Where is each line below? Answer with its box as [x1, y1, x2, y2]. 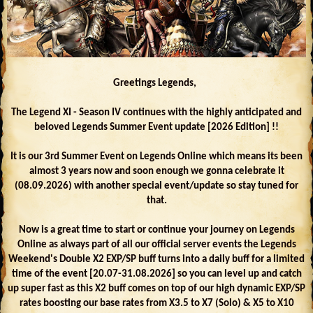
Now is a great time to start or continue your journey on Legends [18, 224, 295, 235]
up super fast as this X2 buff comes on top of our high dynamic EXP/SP [8, 283, 305, 294]
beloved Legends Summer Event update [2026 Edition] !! [34, 122, 279, 133]
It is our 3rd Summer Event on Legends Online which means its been [10, 151, 303, 162]
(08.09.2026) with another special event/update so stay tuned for [15, 180, 298, 191]
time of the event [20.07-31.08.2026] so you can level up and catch [11, 268, 302, 279]
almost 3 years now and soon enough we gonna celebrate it [29, 166, 284, 177]
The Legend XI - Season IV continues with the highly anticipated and [11, 107, 302, 118]
